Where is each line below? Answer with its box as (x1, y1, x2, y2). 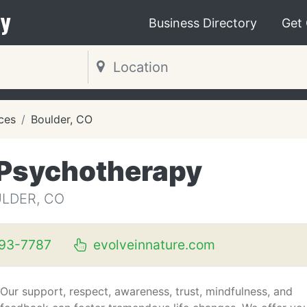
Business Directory (149, 15, 257, 30)
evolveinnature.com (89, 236, 215, 253)
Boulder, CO (31, 112, 93, 126)
